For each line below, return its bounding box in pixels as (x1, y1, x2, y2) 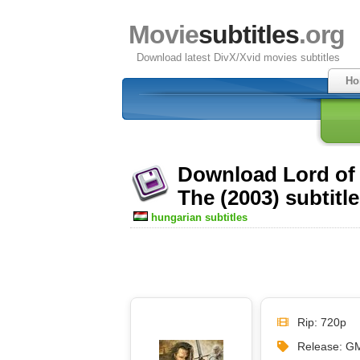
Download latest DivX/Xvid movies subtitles (137, 51, 340, 63)
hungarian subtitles (151, 211, 247, 223)
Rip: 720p (297, 315, 346, 329)
